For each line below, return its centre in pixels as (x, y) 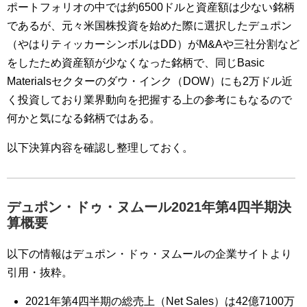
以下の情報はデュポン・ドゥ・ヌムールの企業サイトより (149, 254)
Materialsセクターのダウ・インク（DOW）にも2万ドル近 (150, 81)
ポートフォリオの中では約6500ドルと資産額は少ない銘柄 (151, 7)
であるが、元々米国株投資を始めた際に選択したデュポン (149, 26)
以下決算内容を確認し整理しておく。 (100, 148)
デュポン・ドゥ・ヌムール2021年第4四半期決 (149, 207)
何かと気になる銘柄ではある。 (84, 118)
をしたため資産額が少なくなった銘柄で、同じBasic (136, 63)
